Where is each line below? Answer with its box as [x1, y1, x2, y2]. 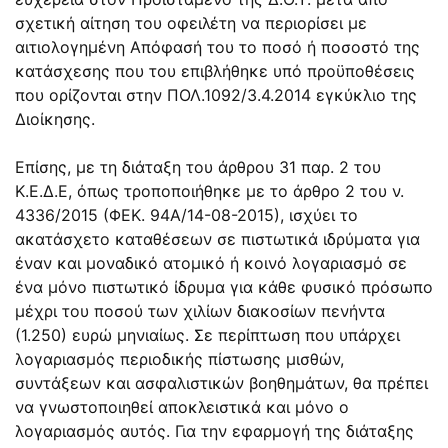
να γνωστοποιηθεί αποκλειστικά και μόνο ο [15, 396, 349, 417]
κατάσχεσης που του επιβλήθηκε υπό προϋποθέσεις [15, 60, 415, 81]
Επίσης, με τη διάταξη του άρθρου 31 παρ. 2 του [15, 156, 381, 177]
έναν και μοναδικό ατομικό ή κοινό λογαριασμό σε [15, 252, 407, 273]
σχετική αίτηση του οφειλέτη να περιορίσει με [15, 12, 367, 33]
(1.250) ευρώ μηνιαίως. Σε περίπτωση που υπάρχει [15, 324, 400, 345]
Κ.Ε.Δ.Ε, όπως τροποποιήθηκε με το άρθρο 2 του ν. [15, 180, 404, 201]
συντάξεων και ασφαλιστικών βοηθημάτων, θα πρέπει [15, 372, 428, 393]
